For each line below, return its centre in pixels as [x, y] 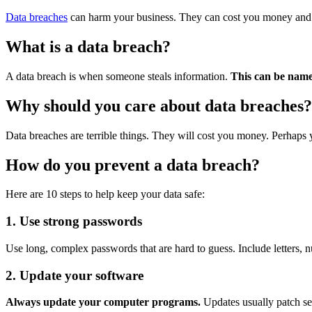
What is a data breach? [88, 46]
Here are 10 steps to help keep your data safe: [105, 194]
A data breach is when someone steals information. [117, 76]
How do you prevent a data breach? [133, 165]
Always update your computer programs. [103, 302]
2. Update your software [75, 275]
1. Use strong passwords [74, 221]
